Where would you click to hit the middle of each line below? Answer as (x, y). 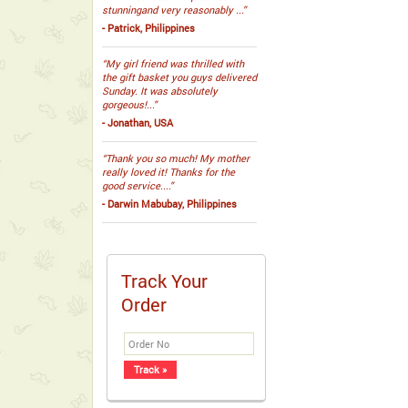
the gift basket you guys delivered (179, 77)
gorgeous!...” (129, 104)
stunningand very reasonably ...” (174, 10)
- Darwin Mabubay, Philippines (169, 204)
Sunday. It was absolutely (160, 91)
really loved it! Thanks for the (168, 172)
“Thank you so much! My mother (176, 158)
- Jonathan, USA (138, 122)
